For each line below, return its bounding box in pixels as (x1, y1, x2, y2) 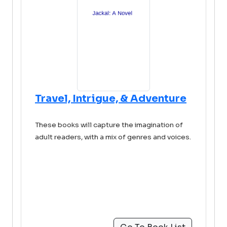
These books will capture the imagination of (35, 121, 183, 129)
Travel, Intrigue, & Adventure (35, 92, 186, 105)
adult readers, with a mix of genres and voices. (35, 133, 191, 141)
